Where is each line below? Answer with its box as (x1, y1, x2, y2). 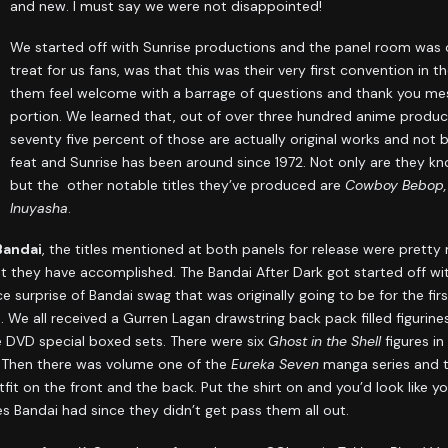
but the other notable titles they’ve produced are (10, 175, 346, 194)
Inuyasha (10, 198, 69, 217)
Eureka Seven (231, 355, 319, 374)
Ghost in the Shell (268, 332, 381, 351)
